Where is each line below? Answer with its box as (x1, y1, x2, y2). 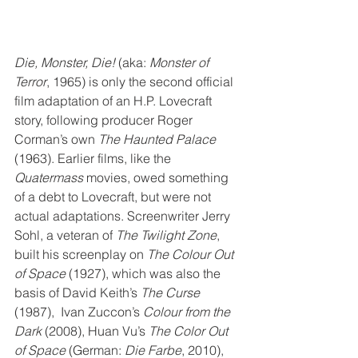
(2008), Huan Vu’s (42, 322, 149, 339)
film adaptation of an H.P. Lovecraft (14, 92, 215, 109)
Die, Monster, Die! (14, 54, 115, 70)
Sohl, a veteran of (14, 226, 116, 243)
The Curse (141, 284, 200, 300)
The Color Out (149, 322, 231, 339)
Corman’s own (14, 130, 98, 147)
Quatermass (14, 169, 83, 185)
